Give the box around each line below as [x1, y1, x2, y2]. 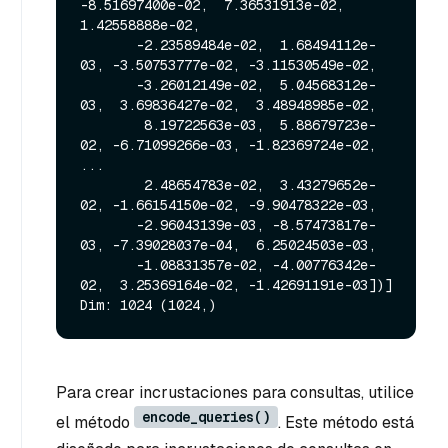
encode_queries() [142, 408, 270, 427]
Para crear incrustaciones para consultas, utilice [56, 382, 414, 404]
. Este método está [278, 412, 414, 434]
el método [56, 412, 134, 434]
